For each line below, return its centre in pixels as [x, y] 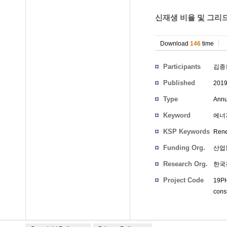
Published [179, 83]
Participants [182, 67]
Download [175, 44]
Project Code [183, 180]
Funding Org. [184, 148]
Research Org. [185, 164]
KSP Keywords [186, 131]
